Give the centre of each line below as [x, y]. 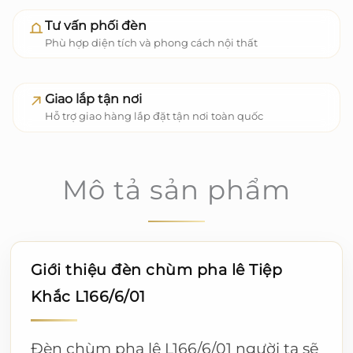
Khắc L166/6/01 [88, 297]
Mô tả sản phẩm [176, 190]
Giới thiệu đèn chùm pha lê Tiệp [156, 270]
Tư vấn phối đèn [95, 25]
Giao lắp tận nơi [93, 99]
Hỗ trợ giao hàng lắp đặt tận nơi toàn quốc [154, 116]
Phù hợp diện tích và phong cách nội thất [151, 42]
